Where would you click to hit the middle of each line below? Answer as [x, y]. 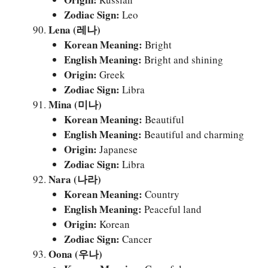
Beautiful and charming [193, 134]
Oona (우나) [75, 254]
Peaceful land [171, 209]
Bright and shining [182, 59]
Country [161, 194]
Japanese [117, 149]
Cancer [135, 239]
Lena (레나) [74, 29]
